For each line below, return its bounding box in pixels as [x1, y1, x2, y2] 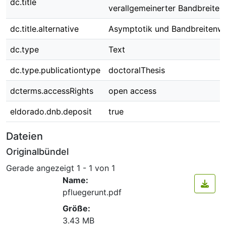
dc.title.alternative [10, 24, 79, 34]
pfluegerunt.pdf [63, 187, 122, 197]
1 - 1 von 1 [77, 162, 115, 173]
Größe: [63, 203, 90, 213]
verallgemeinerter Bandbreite [108, 3, 219, 13]
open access [108, 86, 156, 96]
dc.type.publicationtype [10, 65, 100, 75]
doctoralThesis [108, 65, 165, 75]
